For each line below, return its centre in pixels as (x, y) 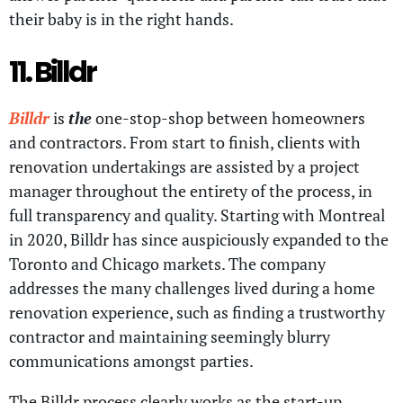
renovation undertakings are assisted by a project (184, 166)
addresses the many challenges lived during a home (192, 287)
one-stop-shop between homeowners (228, 117)
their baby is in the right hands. (123, 19)
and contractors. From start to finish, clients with (185, 142)
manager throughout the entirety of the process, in (191, 190)
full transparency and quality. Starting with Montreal (197, 215)
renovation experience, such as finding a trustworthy (197, 312)
